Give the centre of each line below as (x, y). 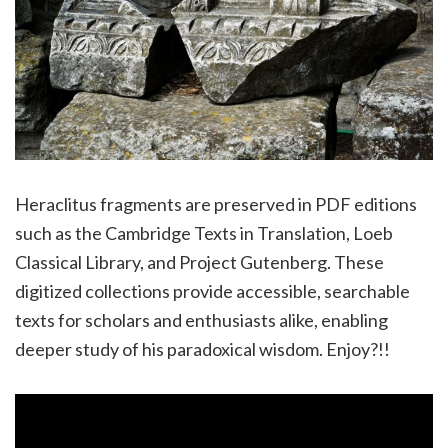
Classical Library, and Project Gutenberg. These (199, 262)
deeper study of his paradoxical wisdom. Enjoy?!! (202, 349)
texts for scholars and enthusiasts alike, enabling (201, 320)
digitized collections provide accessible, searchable (212, 291)
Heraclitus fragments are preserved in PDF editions (216, 204)
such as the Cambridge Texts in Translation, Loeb (204, 233)
